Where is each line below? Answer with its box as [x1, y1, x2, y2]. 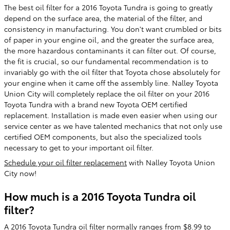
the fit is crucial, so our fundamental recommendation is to [4, 55, 208, 66]
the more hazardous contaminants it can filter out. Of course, [4, 45, 216, 55]
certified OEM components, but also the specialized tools [4, 131, 202, 142]
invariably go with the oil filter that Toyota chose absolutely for [4, 66, 220, 77]
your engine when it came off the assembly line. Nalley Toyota [4, 77, 218, 88]
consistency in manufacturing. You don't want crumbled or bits [4, 23, 222, 34]
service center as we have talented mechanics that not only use [4, 120, 222, 131]
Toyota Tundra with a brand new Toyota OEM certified [4, 99, 187, 109]
